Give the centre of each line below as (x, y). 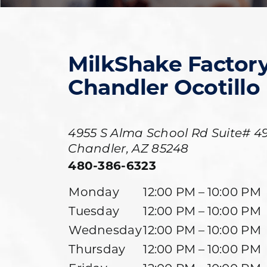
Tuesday (94, 212)
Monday (94, 193)
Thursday (97, 250)
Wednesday (105, 231)
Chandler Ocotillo (164, 89)
